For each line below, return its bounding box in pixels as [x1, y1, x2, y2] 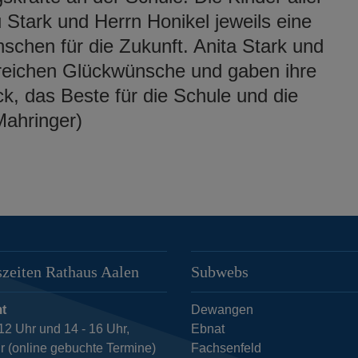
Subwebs [190, 262, 249, 280]
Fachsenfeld [190, 340, 261, 355]
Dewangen [190, 302, 253, 316]
